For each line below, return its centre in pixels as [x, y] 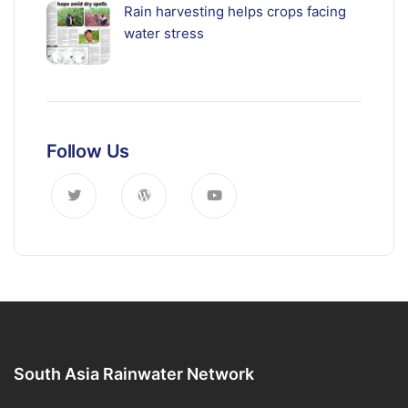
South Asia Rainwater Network [134, 374]
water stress [164, 34]
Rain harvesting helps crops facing [235, 12]
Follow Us [88, 152]
